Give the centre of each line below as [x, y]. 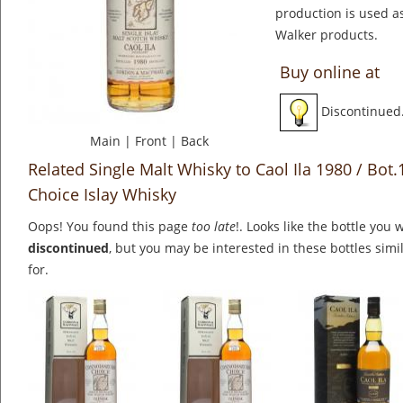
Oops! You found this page [110, 227]
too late [214, 227]
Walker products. [327, 35]
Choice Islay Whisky [102, 195]
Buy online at [330, 72]
